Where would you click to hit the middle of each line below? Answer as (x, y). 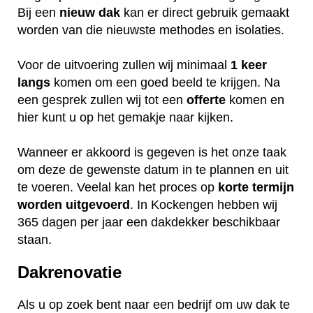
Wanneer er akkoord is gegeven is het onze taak (152, 153)
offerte (206, 100)
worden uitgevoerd (74, 205)
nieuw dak (90, 13)
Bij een (38, 13)
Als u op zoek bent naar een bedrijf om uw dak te (154, 304)
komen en (255, 100)
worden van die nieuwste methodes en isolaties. (151, 30)
